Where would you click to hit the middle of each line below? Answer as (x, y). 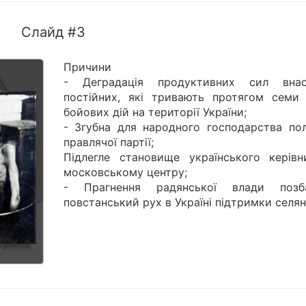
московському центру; (125, 172)
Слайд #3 (53, 32)
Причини (87, 67)
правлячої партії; (108, 142)
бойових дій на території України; (155, 112)
